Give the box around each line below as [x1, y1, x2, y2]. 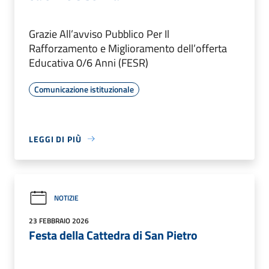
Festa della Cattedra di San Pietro [29, 225, 198, 244]
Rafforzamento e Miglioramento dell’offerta [29, 40, 227, 56]
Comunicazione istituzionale [34, 82, 134, 95]
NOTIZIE [54, 192, 79, 204]
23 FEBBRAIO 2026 [29, 214, 89, 226]
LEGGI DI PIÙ [29, 132, 82, 145]
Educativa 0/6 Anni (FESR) [29, 54, 148, 71]
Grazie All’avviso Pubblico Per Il [29, 25, 169, 42]
